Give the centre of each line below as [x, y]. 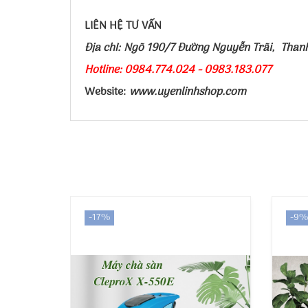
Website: [107, 92]
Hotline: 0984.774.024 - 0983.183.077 [178, 70]
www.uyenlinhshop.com [188, 92]
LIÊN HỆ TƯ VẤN [123, 26]
